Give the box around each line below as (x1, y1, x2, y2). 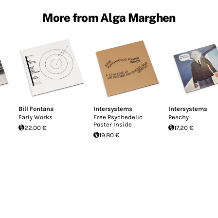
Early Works (18, 113, 53, 121)
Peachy (168, 113, 189, 121)
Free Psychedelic (93, 113, 143, 121)
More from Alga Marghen (42, 10, 176, 24)
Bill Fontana (18, 105, 54, 112)
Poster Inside (93, 120, 132, 128)
